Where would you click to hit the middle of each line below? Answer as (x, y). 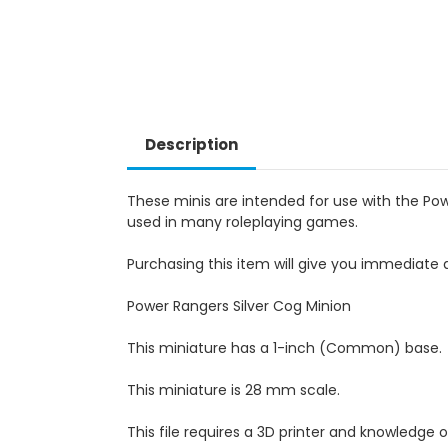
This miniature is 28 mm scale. (233, 389)
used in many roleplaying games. (242, 221)
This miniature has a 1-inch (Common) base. (284, 347)
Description (191, 144)
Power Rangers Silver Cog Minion (239, 305)
